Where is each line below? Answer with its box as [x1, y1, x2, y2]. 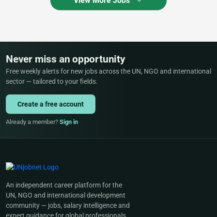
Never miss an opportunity [6, 53, 125, 65]
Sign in [60, 118, 78, 126]
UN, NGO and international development [6, 191, 125, 199]
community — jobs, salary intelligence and [6, 201, 130, 209]
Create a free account [17, 100, 84, 108]
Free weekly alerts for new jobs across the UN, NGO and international [6, 67, 211, 76]
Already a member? [6, 118, 60, 126]
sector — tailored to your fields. [6, 77, 98, 86]
